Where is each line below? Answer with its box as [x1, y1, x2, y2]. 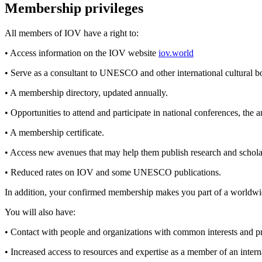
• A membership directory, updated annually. [5, 87, 168, 98]
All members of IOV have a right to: [5, 27, 139, 38]
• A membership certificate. [5, 127, 104, 137]
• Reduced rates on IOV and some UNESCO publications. [5, 167, 221, 177]
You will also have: [5, 206, 75, 217]
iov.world [158, 47, 194, 58]
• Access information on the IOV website [5, 47, 158, 58]
